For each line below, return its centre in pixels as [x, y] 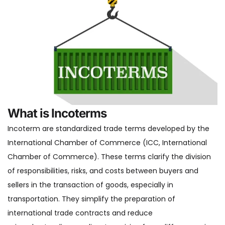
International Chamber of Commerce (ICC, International [107, 143]
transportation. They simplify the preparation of [91, 199]
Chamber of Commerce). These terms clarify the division [109, 157]
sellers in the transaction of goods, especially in [90, 185]
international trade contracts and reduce [80, 213]
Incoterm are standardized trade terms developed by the [108, 129]
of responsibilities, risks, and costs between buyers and [103, 171]
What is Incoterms [57, 114]
